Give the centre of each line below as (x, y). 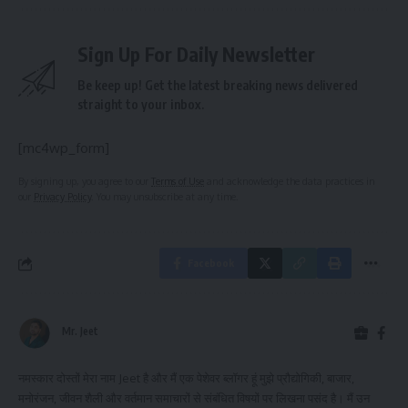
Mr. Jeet (80, 331)
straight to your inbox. (141, 105)
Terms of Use (178, 181)
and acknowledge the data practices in (290, 181)
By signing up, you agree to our (85, 181)
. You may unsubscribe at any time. (165, 197)
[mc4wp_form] (64, 148)
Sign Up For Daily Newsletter (196, 55)
